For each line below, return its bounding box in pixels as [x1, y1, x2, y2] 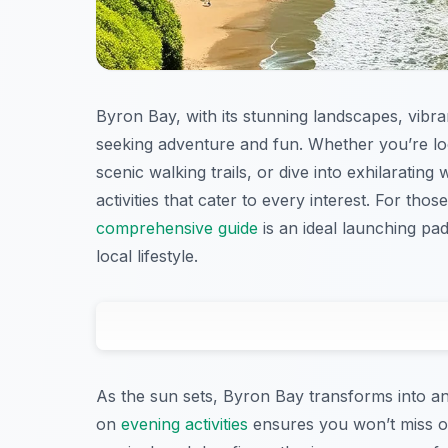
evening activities [121, 413, 248, 434]
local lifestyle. [96, 245, 198, 266]
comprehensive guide [96, 217, 258, 238]
